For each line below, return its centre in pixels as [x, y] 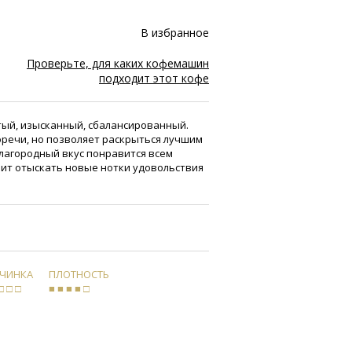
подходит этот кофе [154, 78]
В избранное [175, 32]
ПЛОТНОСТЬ [79, 274]
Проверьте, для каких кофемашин [118, 63]
